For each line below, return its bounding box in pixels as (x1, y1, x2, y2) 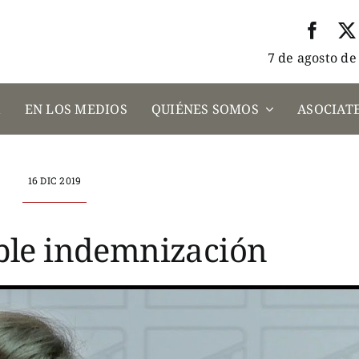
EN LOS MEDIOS (24, 99, 127, 118)
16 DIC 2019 (27, 174, 82, 187)
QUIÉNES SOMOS (151, 99, 259, 118)
